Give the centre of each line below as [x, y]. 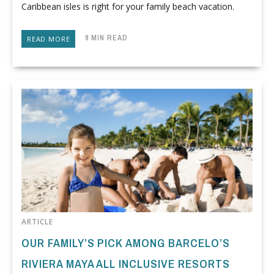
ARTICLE [37, 222]
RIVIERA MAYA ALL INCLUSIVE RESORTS [126, 264]
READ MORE [49, 39]
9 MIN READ [102, 38]
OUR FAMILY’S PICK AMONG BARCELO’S [126, 243]
